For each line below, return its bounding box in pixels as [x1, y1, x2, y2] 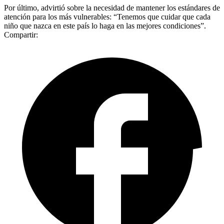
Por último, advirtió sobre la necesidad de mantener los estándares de [4, 3, 220, 12]
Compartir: [4, 30, 38, 39]
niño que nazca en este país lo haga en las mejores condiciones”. [4, 21, 206, 30]
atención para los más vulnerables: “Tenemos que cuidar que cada [4, 12, 210, 21]
